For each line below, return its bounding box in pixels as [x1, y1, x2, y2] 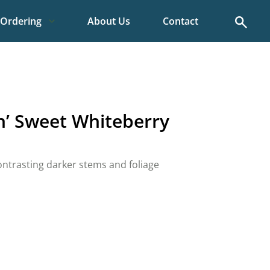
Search [234, 14, 266, 27]
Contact [163, 14, 198, 28]
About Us [87, 14, 130, 28]
